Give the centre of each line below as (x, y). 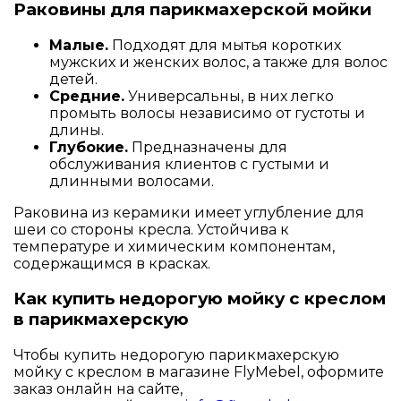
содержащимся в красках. (112, 263)
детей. (73, 79)
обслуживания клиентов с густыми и (189, 164)
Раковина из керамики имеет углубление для (189, 212)
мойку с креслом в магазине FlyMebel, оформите (199, 372)
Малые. (79, 45)
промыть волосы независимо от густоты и (207, 113)
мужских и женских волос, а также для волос (218, 62)
